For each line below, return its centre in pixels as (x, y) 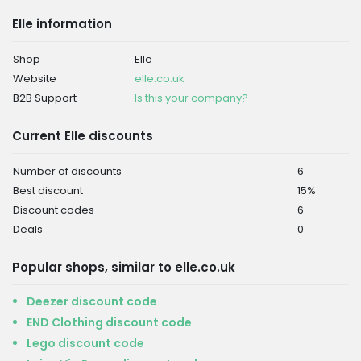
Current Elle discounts (83, 136)
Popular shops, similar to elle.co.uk (124, 267)
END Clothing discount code (109, 322)
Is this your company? (191, 98)
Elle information (62, 24)
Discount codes (54, 210)
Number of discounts (67, 171)
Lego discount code (85, 343)
